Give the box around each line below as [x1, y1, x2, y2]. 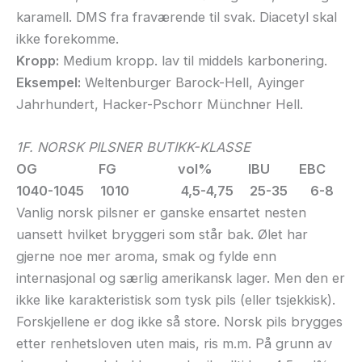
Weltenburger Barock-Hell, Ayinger [81, 74, 305, 90]
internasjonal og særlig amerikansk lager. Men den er [16, 270, 345, 287]
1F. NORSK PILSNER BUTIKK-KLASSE [16, 139, 250, 156]
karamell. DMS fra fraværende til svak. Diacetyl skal [16, 8, 337, 25]
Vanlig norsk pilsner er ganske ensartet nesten [16, 204, 306, 221]
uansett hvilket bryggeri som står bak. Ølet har [16, 226, 308, 243]
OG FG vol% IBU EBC [16, 161, 326, 178]
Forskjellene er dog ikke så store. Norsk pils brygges [16, 314, 343, 330]
